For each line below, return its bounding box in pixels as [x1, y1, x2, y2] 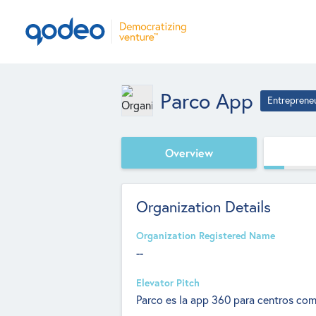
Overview [165, 145, 213, 160]
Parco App [160, 87, 253, 114]
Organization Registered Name [136, 229, 275, 242]
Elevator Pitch [136, 276, 200, 289]
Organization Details [136, 197, 271, 217]
